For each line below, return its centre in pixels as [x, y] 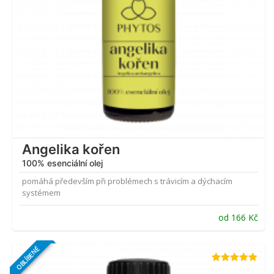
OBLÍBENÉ [28, 258]
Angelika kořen [71, 150]
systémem [41, 193]
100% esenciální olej [62, 163]
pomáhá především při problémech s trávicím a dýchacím [127, 181]
